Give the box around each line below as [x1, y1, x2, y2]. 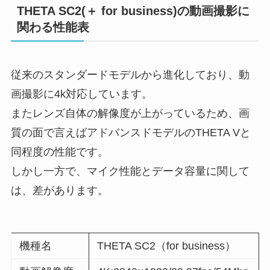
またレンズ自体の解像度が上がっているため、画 [10, 107, 250, 120]
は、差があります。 [10, 184, 108, 197]
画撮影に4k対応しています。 [10, 88, 152, 101]
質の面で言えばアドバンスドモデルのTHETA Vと [10, 127, 251, 139]
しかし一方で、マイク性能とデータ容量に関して [10, 165, 250, 178]
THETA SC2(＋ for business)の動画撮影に [16, 4, 250, 18]
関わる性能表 [16, 20, 89, 34]
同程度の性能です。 [10, 146, 108, 159]
